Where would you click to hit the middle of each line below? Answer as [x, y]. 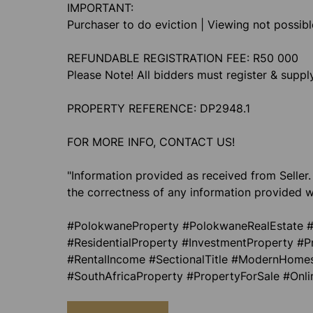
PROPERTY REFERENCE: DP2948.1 [159, 108]
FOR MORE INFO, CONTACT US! [151, 142]
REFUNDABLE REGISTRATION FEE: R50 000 [183, 58]
